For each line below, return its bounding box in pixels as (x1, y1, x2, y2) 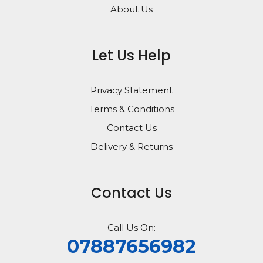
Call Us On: (107, 222, 156, 234)
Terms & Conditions (89, 103, 174, 115)
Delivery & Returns (90, 141, 173, 153)
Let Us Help (92, 46, 171, 66)
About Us (110, 4, 153, 15)
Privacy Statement (90, 85, 173, 96)
